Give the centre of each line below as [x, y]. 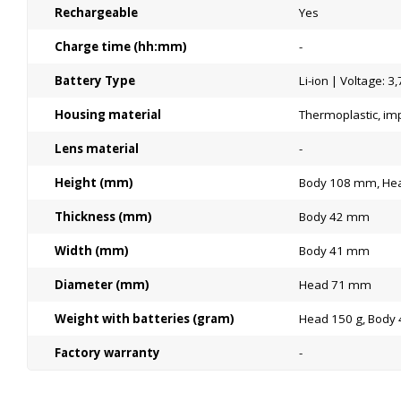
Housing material [108, 115]
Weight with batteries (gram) [145, 319]
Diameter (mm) [102, 285]
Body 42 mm [334, 217]
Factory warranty [107, 353]
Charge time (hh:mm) [121, 47]
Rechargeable [96, 13]
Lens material [97, 149]
